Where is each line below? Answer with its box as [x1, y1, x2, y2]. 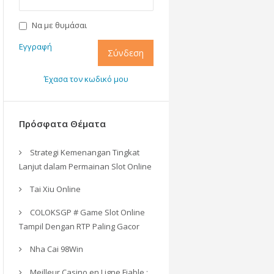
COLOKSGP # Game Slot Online [30, 207, 145, 218]
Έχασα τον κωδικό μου [44, 73, 128, 84]
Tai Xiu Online [30, 183, 81, 194]
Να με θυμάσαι [32, 20, 87, 31]
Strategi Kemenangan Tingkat [30, 147, 139, 158]
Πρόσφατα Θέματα [19, 117, 106, 130]
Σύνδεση [108, 47, 144, 59]
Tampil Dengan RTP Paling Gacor [19, 221, 139, 232]
